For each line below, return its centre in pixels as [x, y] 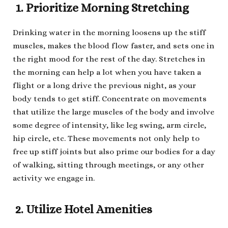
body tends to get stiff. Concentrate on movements [110, 98]
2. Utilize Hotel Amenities [82, 210]
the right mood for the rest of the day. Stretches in [109, 59]
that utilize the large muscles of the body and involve [113, 112]
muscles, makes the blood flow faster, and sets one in [113, 46]
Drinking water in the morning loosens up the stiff [109, 32]
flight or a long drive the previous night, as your [104, 85]
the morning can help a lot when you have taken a [107, 72]
